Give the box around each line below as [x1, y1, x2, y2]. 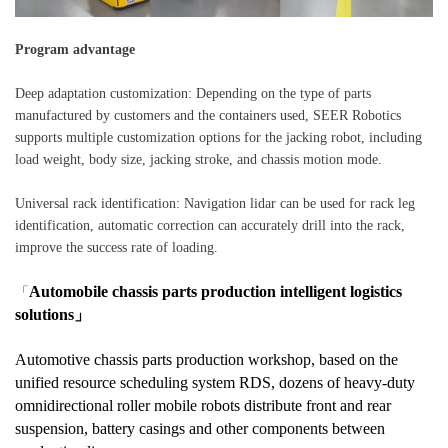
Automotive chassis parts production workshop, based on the [15, 350, 398, 368]
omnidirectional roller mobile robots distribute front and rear [15, 396, 391, 414]
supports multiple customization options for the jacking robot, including [15, 129, 422, 145]
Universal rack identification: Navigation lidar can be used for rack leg [15, 195, 415, 211]
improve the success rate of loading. [15, 239, 218, 255]
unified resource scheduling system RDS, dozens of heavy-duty [15, 373, 415, 391]
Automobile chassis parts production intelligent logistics [29, 282, 402, 300]
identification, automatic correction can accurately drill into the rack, [15, 217, 405, 233]
